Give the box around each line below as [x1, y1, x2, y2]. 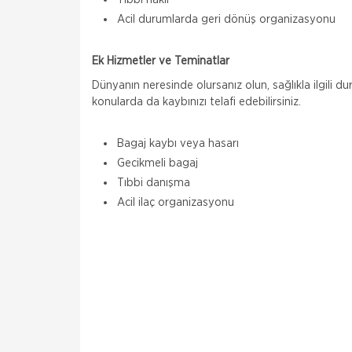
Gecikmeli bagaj [117, 157, 198, 169]
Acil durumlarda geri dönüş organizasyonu [117, 13, 335, 25]
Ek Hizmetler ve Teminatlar [92, 55, 229, 67]
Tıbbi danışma [117, 177, 190, 189]
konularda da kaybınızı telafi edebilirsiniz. [92, 96, 301, 108]
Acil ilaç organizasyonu [117, 196, 234, 208]
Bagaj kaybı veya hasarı [117, 137, 239, 149]
